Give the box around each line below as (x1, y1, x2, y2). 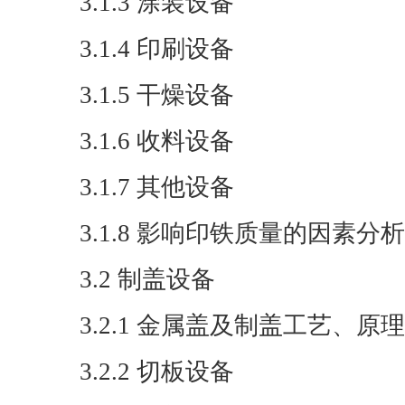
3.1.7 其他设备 (80, 174, 234, 201)
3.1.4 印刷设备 (80, 35, 234, 62)
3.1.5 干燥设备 (80, 81, 234, 108)
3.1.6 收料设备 (80, 127, 234, 155)
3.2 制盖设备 (80, 266, 215, 293)
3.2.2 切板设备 (80, 358, 234, 385)
